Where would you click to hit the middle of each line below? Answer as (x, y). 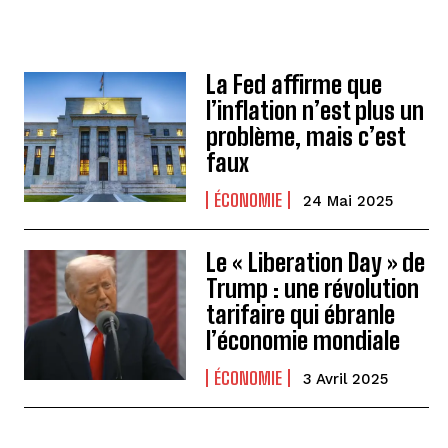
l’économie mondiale (303, 340)
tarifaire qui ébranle (301, 314)
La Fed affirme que (294, 84)
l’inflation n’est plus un (315, 110)
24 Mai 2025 (348, 201)
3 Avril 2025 (346, 379)
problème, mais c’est (306, 136)
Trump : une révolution (313, 288)
